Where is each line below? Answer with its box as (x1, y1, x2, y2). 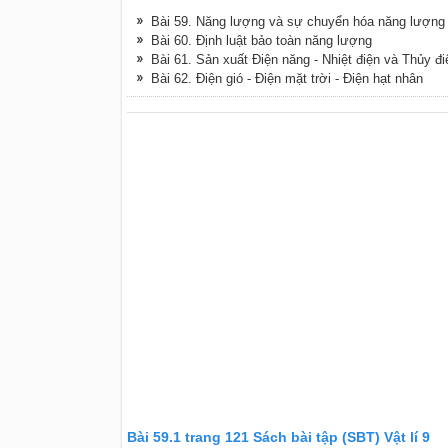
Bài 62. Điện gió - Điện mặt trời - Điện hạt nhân (150, 71, 423, 86)
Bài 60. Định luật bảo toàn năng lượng (150, 33, 372, 48)
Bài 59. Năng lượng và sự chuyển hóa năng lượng (150, 14, 445, 29)
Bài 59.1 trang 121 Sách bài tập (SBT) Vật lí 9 (126, 429, 430, 445)
